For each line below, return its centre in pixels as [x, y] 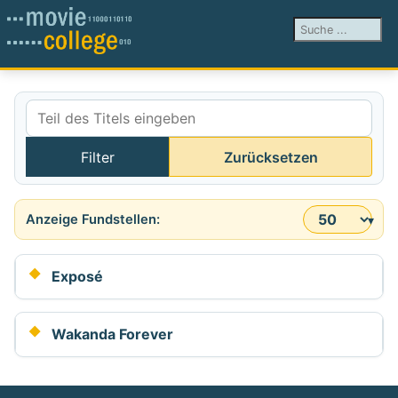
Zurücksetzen [271, 157]
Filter [97, 157]
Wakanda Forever [112, 334]
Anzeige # [59, 229]
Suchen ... [325, 28]
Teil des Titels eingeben [104, 148]
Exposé [77, 277]
